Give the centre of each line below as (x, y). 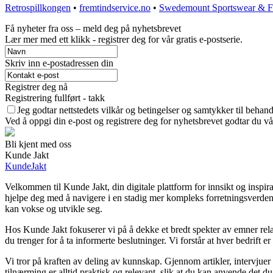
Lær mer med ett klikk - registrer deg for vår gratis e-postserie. (124, 40)
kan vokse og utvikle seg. (54, 209)
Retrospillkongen (38, 8)
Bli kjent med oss (38, 144)
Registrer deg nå (36, 87)
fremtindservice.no (115, 8)
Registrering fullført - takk (55, 98)
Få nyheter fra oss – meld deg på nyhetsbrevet (93, 29)
